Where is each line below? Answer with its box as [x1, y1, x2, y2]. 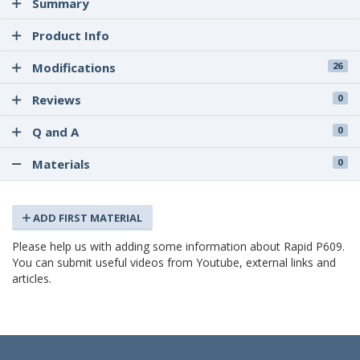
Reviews [32, 91, 81, 108]
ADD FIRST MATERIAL [31, 210, 142, 225]
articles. [12, 270, 51, 286]
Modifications [32, 59, 116, 76]
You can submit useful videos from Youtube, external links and [12, 254, 336, 270]
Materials [29, 155, 90, 172]
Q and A [32, 123, 79, 140]
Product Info [32, 27, 109, 43]
